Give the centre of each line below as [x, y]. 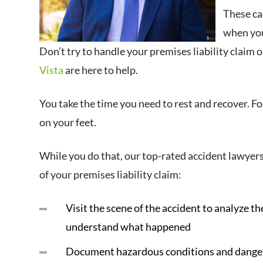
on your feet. [68, 122]
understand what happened [129, 227]
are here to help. [101, 70]
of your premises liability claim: [111, 174]
